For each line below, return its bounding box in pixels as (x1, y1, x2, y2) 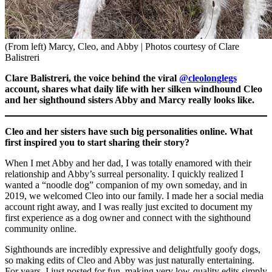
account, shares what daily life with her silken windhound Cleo (5, 83, 262, 94)
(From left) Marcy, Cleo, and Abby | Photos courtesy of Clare (5, 41, 239, 52)
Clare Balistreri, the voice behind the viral (5, 72, 179, 83)
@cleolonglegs (179, 72, 237, 83)
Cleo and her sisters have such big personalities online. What (5, 126, 253, 137)
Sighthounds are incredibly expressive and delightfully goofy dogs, (5, 243, 260, 254)
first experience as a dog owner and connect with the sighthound (5, 212, 251, 223)
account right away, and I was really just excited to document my (5, 201, 253, 212)
